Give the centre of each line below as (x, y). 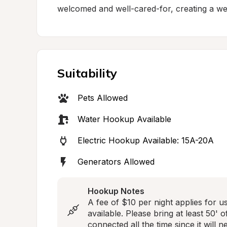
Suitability (87, 73)
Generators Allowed (116, 162)
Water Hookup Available (124, 119)
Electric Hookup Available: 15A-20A (146, 140)
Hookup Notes (116, 191)
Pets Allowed (103, 98)
